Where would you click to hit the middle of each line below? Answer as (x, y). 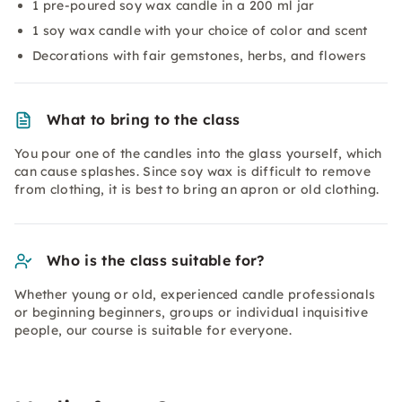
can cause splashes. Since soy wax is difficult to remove (192, 171)
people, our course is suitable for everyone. (153, 330)
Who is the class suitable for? (156, 260)
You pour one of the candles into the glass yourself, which (198, 153)
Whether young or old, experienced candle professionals (195, 294)
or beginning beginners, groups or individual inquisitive (191, 312)
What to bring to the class (144, 119)
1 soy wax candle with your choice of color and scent (200, 31)
